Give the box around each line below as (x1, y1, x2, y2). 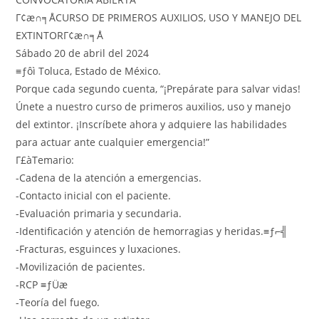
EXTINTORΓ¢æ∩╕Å (16, 28, 104, 42)
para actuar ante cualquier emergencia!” (16, 135, 210, 149)
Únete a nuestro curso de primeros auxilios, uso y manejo (16, 100, 291, 113)
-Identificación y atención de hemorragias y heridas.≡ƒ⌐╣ (16, 224, 288, 238)
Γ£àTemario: (16, 153, 75, 167)
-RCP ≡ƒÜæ (16, 278, 68, 291)
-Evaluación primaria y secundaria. (16, 206, 182, 220)
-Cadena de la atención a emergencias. (16, 171, 202, 184)
